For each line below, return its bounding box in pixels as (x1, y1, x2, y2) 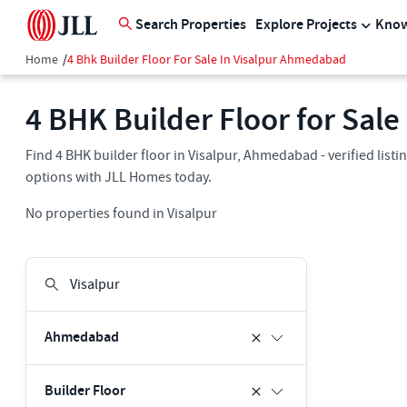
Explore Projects (255, 15, 357, 35)
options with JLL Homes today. (25, 168, 212, 186)
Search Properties (135, 15, 246, 35)
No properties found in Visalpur (25, 204, 217, 223)
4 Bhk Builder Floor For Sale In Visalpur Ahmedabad (67, 52, 346, 68)
